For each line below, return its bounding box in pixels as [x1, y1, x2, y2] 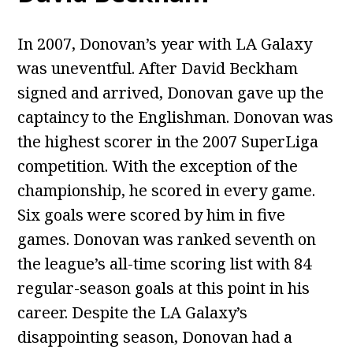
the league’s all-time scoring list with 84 [17, 253, 312, 275]
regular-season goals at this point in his [17, 277, 310, 299]
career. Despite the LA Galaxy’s [17, 302, 248, 324]
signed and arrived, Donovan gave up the [17, 82, 325, 104]
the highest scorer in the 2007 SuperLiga [17, 131, 319, 153]
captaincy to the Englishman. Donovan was [17, 106, 334, 128]
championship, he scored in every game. [17, 180, 316, 202]
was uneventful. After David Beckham [17, 58, 299, 80]
